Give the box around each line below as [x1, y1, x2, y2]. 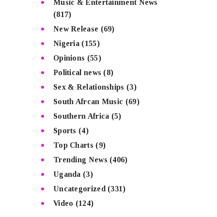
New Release [53, 24, 99, 33]
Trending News [53, 155, 108, 164]
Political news [53, 68, 102, 77]
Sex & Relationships [53, 82, 124, 91]
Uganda [53, 170, 81, 178]
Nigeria [53, 39, 80, 47]
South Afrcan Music [53, 97, 124, 106]
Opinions [53, 53, 85, 62]
